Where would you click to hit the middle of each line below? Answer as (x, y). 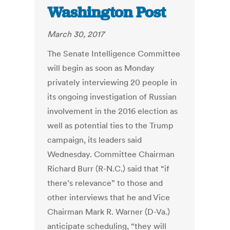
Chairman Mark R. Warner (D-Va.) (109, 212)
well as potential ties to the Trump (111, 126)
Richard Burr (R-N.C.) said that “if (109, 169)
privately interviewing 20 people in (112, 82)
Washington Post (107, 13)
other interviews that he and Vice (109, 197)
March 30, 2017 (76, 34)
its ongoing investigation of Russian (112, 97)
